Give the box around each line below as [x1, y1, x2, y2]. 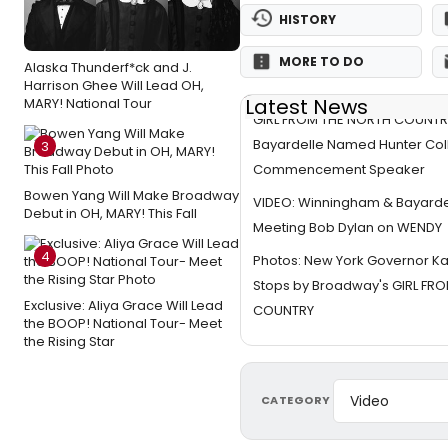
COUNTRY [253, 300, 314, 320]
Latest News [245, 93, 368, 122]
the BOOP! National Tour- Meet [24, 314, 222, 333]
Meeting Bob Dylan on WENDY [253, 217, 442, 237]
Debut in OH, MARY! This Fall [24, 204, 197, 223]
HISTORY [279, 11, 336, 29]
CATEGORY [261, 392, 331, 409]
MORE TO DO [279, 53, 364, 71]
